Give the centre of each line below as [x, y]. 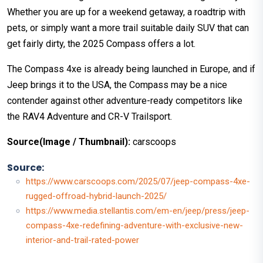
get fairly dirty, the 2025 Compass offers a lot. [102, 44]
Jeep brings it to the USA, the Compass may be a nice [117, 85]
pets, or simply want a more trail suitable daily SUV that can [128, 28]
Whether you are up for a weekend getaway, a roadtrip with [126, 12]
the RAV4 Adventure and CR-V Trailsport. [90, 117]
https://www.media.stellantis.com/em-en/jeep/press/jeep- [138, 211]
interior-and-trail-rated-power [82, 240]
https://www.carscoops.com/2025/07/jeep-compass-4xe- [138, 182]
